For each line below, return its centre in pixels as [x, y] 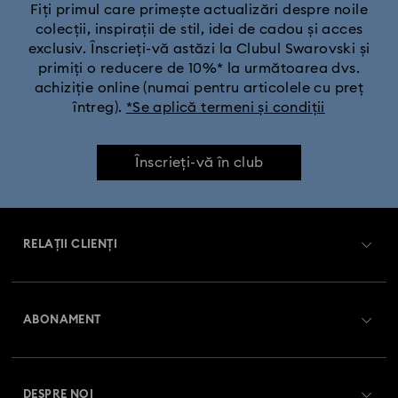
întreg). [99, 108]
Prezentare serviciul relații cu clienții [128, 289]
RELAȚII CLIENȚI [70, 245]
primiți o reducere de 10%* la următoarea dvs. [199, 69]
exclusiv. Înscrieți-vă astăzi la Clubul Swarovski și [199, 49]
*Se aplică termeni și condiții [225, 108]
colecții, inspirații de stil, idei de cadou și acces [199, 30]
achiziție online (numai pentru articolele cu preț [199, 88]
